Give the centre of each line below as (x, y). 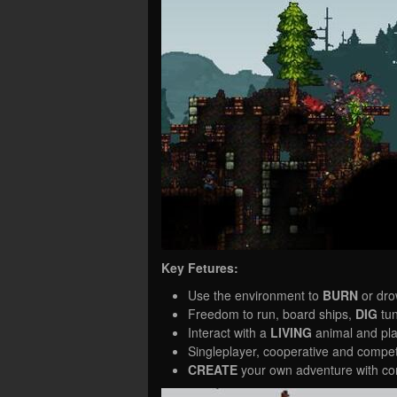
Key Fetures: (200, 267)
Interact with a (229, 332)
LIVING (293, 332)
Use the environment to (255, 295)
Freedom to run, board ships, (272, 313)
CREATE (214, 369)
